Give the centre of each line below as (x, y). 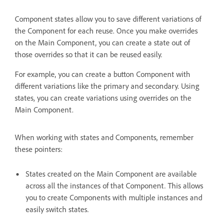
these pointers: (39, 149)
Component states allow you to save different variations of (108, 19)
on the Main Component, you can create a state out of (102, 43)
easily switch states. (57, 209)
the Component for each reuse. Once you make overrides (106, 31)
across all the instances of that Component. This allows (114, 186)
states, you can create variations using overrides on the (103, 98)
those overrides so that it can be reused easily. (89, 55)
